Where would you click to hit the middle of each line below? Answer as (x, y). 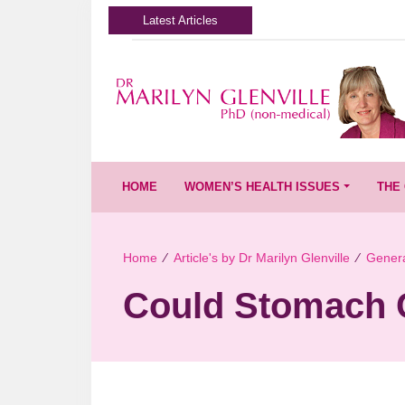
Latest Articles (181, 20)
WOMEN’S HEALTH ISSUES (263, 187)
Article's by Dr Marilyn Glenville (261, 257)
